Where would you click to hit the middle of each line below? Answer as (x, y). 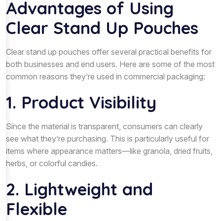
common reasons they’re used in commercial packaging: (106, 76)
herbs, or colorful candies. (52, 163)
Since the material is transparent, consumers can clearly (104, 126)
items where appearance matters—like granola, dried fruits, (109, 151)
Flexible (37, 209)
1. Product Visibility (81, 102)
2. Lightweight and (79, 189)
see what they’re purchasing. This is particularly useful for (108, 138)
